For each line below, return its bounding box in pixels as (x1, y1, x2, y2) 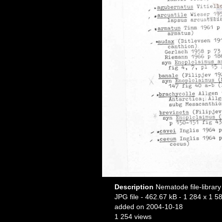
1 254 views (114, 213, 152, 221)
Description (114, 183, 156, 191)
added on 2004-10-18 (114, 203, 183, 211)
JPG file (114, 193, 139, 201)
